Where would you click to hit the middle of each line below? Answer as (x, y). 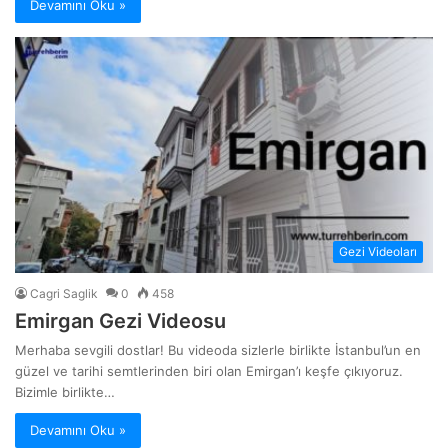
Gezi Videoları (377, 251)
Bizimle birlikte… (65, 391)
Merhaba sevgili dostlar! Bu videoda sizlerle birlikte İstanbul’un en (218, 349)
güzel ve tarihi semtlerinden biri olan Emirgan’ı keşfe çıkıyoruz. (209, 370)
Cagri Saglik (64, 293)
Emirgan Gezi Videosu (121, 320)
